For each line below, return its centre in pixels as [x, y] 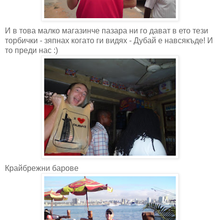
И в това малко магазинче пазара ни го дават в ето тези [107, 30]
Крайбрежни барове [42, 168]
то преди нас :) [31, 50]
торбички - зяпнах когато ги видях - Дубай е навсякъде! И [109, 40]
